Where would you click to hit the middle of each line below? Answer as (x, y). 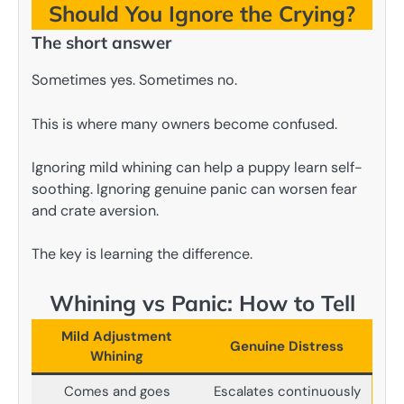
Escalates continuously (287, 391)
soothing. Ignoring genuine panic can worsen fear (194, 188)
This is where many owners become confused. (184, 124)
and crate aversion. (95, 210)
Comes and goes (117, 391)
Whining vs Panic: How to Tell (202, 303)
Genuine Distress (287, 346)
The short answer (101, 43)
